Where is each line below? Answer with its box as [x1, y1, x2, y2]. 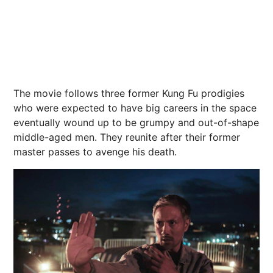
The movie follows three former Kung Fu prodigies [13, 87, 244, 100]
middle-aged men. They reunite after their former [13, 131, 240, 144]
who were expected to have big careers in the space [13, 102, 257, 115]
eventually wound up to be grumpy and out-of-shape [13, 116, 259, 129]
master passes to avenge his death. [13, 146, 177, 158]
